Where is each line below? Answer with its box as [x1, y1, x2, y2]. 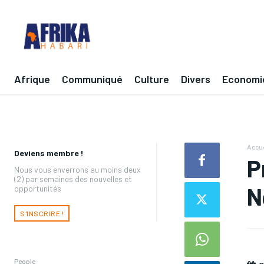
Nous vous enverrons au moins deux [14, 164, 141, 174]
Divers [181, 72, 210, 86]
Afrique [14, 72, 50, 86]
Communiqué [62, 72, 123, 86]
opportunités [14, 183, 61, 193]
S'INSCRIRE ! [20, 209, 64, 217]
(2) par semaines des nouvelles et [14, 173, 132, 184]
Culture [134, 72, 169, 86]
